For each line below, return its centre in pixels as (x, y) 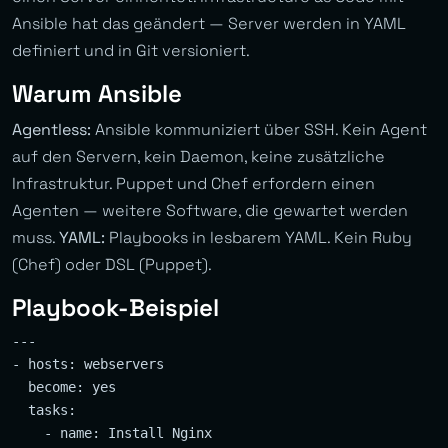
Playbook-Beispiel (115, 308)
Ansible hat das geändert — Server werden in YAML (209, 24)
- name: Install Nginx (112, 433)
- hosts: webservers (88, 364)
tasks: (44, 410)
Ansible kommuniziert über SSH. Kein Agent (259, 130)
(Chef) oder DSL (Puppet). (112, 265)
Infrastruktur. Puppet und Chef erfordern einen (193, 184)
